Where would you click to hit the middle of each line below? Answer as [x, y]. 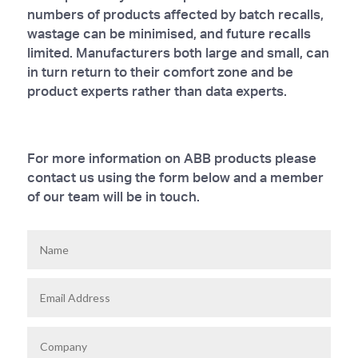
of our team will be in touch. [113, 196]
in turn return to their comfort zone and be [160, 71]
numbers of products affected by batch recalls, [175, 14]
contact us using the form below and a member [175, 177]
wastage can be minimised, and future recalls [169, 33]
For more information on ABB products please [171, 157]
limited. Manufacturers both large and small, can [178, 52]
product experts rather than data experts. [157, 90]
